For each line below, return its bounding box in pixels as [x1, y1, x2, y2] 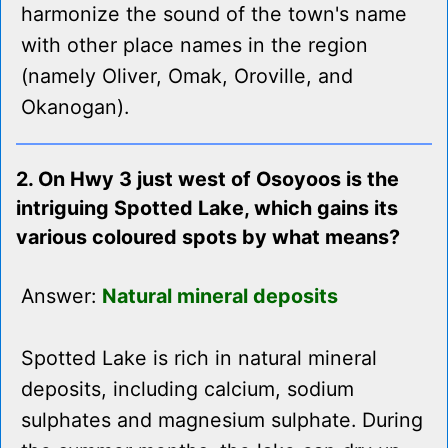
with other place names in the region [21, 33, 368, 58]
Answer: [21, 284, 102, 309]
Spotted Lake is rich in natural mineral [21, 346, 377, 371]
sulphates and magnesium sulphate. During [21, 408, 423, 433]
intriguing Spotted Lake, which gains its [16, 196, 398, 221]
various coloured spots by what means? [16, 225, 400, 250]
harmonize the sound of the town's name [21, 2, 407, 27]
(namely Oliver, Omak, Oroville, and [21, 64, 353, 89]
